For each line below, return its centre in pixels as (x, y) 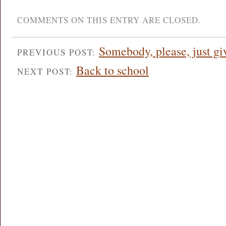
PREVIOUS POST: (58, 52)
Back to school (112, 70)
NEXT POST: (47, 72)
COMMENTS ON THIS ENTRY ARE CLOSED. (109, 20)
